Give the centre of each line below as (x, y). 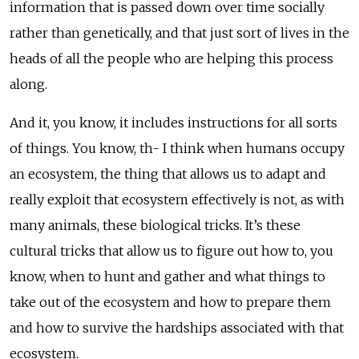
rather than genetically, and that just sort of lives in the (179, 32)
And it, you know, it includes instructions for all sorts (173, 122)
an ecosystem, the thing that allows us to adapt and (168, 173)
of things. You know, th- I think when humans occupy (177, 148)
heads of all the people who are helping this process (171, 58)
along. (28, 84)
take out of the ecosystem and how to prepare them (170, 302)
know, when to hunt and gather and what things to (167, 276)
